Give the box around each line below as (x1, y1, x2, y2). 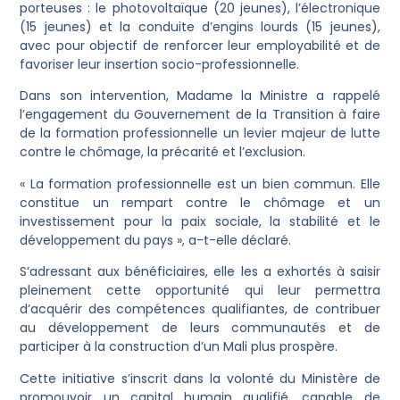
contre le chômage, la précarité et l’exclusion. (20, 143, 306, 162)
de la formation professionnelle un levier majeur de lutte (20, 124, 380, 143)
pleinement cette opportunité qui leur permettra (20, 281, 380, 300)
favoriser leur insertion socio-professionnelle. (20, 55, 300, 74)
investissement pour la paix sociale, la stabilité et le (20, 212, 380, 230)
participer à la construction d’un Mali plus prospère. (20, 337, 338, 356)
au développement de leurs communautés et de (20, 319, 380, 337)
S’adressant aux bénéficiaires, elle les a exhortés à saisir (20, 262, 380, 281)
